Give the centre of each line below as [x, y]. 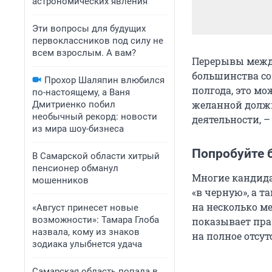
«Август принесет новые [85, 208]
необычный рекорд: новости [95, 117]
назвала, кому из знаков [86, 232]
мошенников [60, 180]
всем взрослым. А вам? [84, 53]
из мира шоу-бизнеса [78, 129]
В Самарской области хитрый [96, 156]
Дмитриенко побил [74, 104]
